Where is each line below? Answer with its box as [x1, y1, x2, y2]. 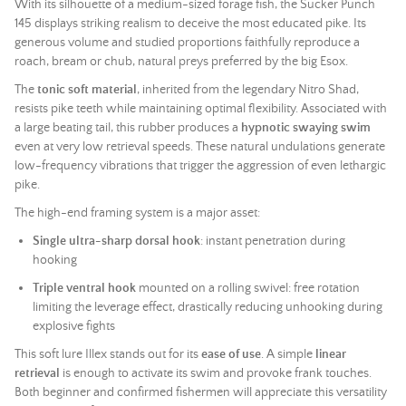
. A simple [261, 347, 315, 362]
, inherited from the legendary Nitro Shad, [137, 82, 359, 97]
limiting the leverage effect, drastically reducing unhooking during [33, 300, 382, 314]
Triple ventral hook [33, 281, 136, 295]
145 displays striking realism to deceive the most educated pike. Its [14, 16, 366, 31]
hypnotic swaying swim [241, 121, 371, 135]
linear [315, 347, 346, 362]
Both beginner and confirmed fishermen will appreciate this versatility [14, 385, 387, 400]
